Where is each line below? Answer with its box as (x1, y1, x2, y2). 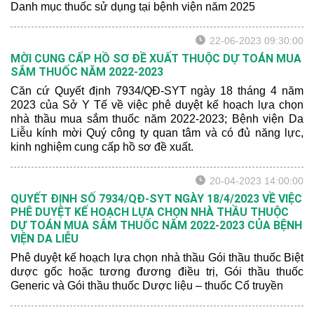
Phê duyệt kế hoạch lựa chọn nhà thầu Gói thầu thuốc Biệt (11, 252, 303, 264)
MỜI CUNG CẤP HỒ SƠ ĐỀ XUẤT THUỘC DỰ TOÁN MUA (11, 52, 301, 65)
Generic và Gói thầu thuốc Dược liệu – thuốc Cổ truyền (11, 280, 283, 292)
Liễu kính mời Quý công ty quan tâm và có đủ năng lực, (11, 127, 303, 139)
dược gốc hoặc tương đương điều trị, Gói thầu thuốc (11, 266, 303, 278)
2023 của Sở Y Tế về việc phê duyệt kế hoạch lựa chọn (11, 99, 303, 111)
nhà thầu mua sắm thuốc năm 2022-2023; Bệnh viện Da (11, 113, 303, 125)
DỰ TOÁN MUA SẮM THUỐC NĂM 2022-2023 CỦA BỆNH (11, 219, 302, 232)
